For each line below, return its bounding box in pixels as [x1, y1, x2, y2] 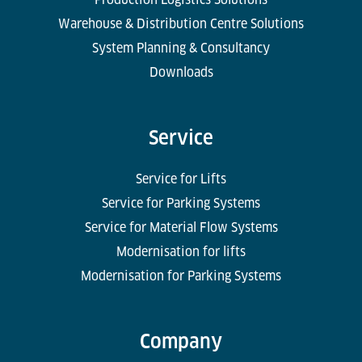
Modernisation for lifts [116, 244, 246, 260]
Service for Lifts [136, 171, 226, 187]
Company [140, 330, 222, 354]
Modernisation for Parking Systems [81, 268, 281, 284]
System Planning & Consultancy [92, 40, 270, 57]
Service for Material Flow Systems [84, 220, 278, 236]
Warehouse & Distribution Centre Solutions [58, 16, 304, 32]
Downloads [149, 65, 213, 81]
